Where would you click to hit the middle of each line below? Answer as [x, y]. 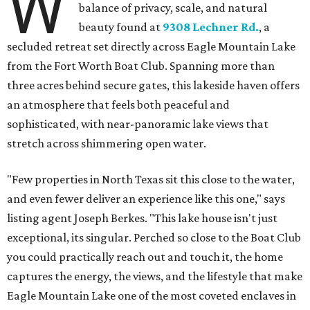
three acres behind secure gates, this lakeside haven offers [153, 85]
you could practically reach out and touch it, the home [145, 257]
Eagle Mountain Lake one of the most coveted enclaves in [152, 296]
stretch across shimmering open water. [107, 144]
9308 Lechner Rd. [211, 27]
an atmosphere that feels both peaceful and [118, 105]
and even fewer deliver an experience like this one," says [146, 199]
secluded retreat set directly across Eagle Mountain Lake [151, 47]
